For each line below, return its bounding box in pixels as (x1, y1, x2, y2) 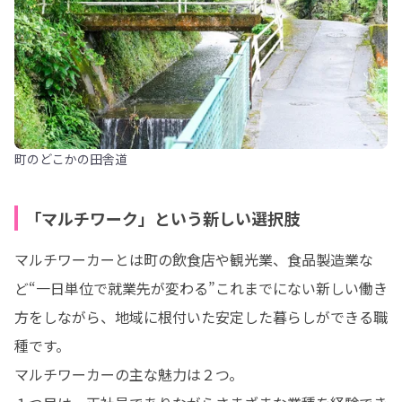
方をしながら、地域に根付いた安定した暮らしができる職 (14, 306, 388, 328)
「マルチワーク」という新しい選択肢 (25, 206, 300, 230)
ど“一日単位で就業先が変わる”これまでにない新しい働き (14, 277, 388, 299)
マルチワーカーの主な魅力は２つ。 (14, 363, 243, 385)
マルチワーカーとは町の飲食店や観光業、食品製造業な (14, 249, 373, 270)
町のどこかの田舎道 (14, 150, 127, 168)
